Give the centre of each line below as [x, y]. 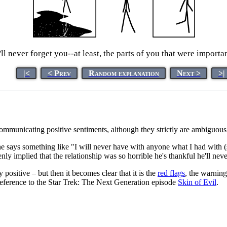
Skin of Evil [197, 182]
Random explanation [124, 73]
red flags [171, 173]
